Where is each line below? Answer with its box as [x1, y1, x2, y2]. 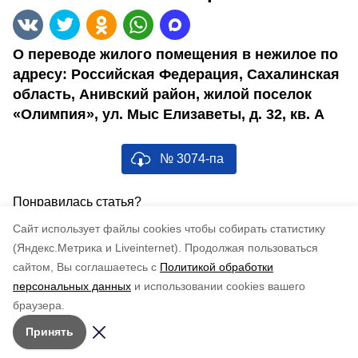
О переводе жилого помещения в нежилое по [13, 46, 338, 62]
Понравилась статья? [13, 195, 141, 209]
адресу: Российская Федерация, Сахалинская [13, 66, 340, 82]
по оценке [99, 212, 155, 225]
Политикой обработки [160, 261, 273, 273]
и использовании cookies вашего [134, 280, 305, 292]
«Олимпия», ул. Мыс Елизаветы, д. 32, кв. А [13, 106, 324, 122]
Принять [26, 325, 74, 338]
